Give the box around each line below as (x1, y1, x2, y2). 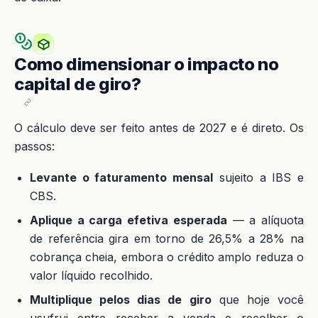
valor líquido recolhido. (30, 268, 153, 283)
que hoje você (211, 292, 305, 307)
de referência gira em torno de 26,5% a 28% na (30, 231, 304, 246)
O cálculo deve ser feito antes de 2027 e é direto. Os (14, 121, 304, 135)
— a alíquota (226, 213, 305, 227)
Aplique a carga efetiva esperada (30, 213, 227, 227)
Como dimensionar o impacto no (14, 54, 279, 75)
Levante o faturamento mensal (30, 170, 214, 185)
